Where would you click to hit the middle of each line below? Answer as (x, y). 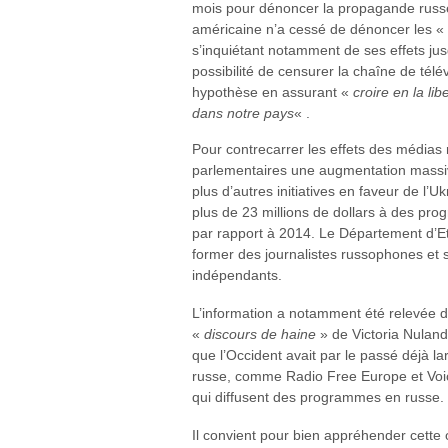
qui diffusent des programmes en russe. (318, 397)
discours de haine (260, 334)
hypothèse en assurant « (272, 92)
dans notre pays (243, 113)
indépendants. (237, 275)
